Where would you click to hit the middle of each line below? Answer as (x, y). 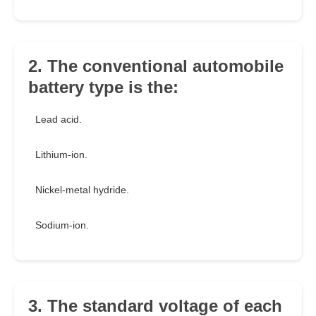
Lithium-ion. (61, 155)
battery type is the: (103, 87)
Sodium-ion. (62, 225)
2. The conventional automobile (156, 66)
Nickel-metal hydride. (82, 190)
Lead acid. (59, 120)
